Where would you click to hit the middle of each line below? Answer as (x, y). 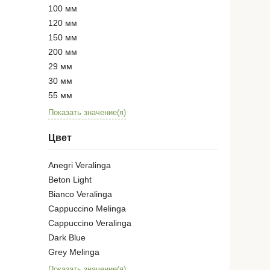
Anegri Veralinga (80, 165)
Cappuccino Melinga (87, 209)
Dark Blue (67, 238)
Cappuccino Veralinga (90, 223)
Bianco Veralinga (80, 194)
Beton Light (70, 180)
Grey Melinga (74, 252)
